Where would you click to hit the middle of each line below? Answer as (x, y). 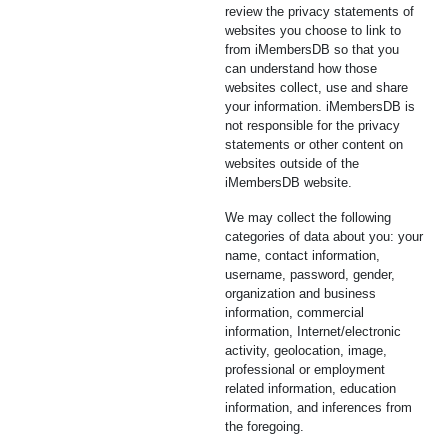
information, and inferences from (318, 407)
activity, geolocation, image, (306, 350)
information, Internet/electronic (313, 331)
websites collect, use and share (316, 87)
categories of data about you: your (324, 236)
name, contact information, (302, 255)
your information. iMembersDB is (320, 106)
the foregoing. (264, 426)
